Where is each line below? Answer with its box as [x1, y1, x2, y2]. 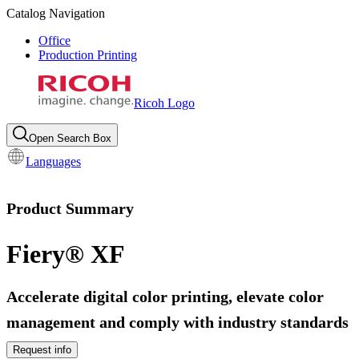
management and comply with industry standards [6, 313, 349, 331]
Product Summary [6, 199, 134, 217]
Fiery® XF [6, 240, 125, 269]
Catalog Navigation [6, 6, 105, 20]
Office [38, 34, 71, 47]
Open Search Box [29, 132, 111, 144]
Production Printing [38, 48, 137, 62]
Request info [13, 343, 71, 356]
